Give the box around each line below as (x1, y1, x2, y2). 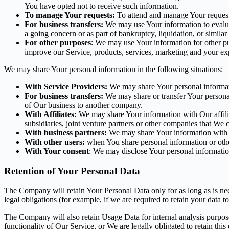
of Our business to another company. (25, 101, 143, 109)
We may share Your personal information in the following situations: (4, 65, 223, 74)
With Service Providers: (25, 82, 107, 91)
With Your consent (25, 147, 89, 155)
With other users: (25, 138, 85, 146)
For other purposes (25, 38, 91, 47)
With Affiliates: (25, 110, 77, 119)
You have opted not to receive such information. (25, 2, 179, 10)
